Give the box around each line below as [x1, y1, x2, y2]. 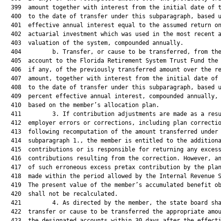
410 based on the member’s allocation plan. [4, 102, 159, 109]
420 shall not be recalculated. [4, 190, 118, 197]
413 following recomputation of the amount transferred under [4, 128, 218, 135]
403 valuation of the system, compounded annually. [4, 39, 184, 46]
